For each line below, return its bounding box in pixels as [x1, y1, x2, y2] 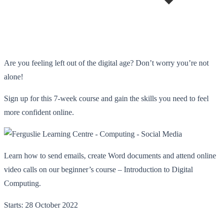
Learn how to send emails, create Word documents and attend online [4, 151, 216, 160]
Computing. [4, 179, 41, 187]
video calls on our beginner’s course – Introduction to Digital [4, 165, 193, 174]
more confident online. [4, 108, 74, 116]
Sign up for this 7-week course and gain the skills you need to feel [4, 94, 209, 103]
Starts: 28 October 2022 [4, 200, 78, 209]
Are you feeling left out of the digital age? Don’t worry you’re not [4, 58, 209, 67]
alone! [4, 72, 23, 81]
